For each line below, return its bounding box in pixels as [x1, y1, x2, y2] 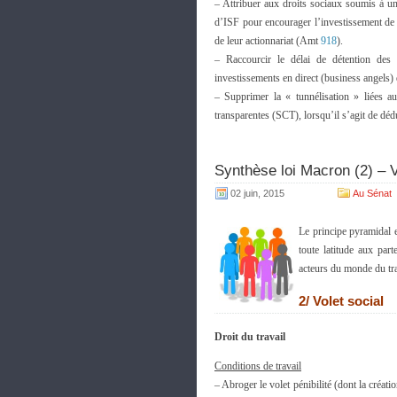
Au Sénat [353, 188, 392, 198]
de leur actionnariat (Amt [214, 35, 321, 47]
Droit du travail [214, 331, 285, 343]
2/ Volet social [299, 293, 384, 308]
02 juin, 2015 [230, 188, 284, 198]
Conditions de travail [214, 360, 301, 372]
